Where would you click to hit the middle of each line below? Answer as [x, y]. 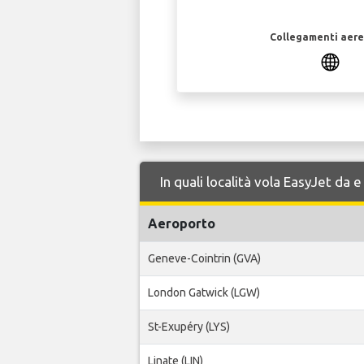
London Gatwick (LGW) [204, 293]
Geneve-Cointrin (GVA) [204, 259]
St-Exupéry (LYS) [189, 327]
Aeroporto [182, 224]
